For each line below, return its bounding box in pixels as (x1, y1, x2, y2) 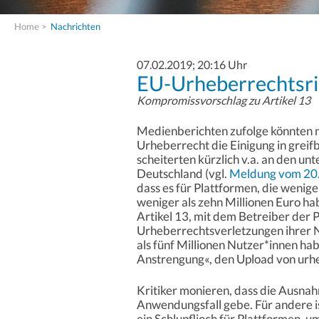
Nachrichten (51, 20, 100, 32)
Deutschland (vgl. (137, 166, 229, 182)
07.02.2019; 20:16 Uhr (137, 57, 247, 71)
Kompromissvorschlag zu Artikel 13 (137, 93, 310, 108)
